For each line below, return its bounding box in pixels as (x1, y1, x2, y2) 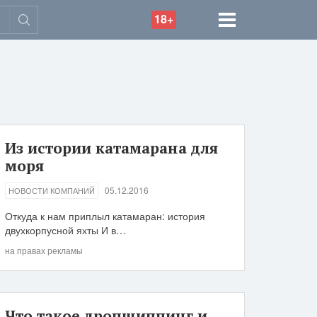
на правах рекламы (5, 244, 83, 256)
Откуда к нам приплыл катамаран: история (5, 209, 205, 223)
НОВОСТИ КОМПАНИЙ (8, 185, 95, 196)
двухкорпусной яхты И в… (5, 223, 126, 237)
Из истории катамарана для (5, 138, 218, 158)
